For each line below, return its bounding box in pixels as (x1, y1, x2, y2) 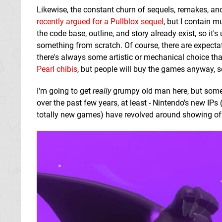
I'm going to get (37, 86, 93, 96)
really (93, 86, 111, 96)
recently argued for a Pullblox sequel (37, 16, 164, 26)
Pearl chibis (37, 64, 77, 74)
